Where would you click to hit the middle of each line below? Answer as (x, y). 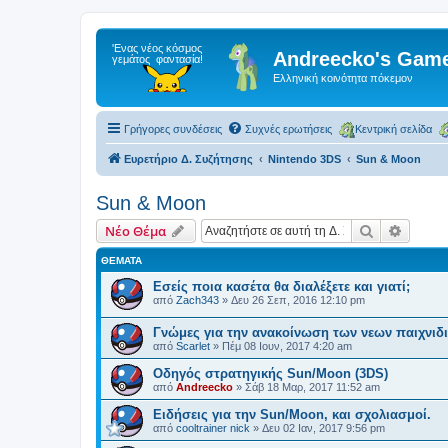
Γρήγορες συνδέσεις (173, 128)
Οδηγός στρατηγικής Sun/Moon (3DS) (270, 374)
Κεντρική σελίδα (393, 128)
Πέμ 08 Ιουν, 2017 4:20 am (287, 346)
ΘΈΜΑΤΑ (121, 260)
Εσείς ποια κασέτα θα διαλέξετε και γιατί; (281, 286)
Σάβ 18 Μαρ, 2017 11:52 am (312, 387)
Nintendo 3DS (304, 158)
